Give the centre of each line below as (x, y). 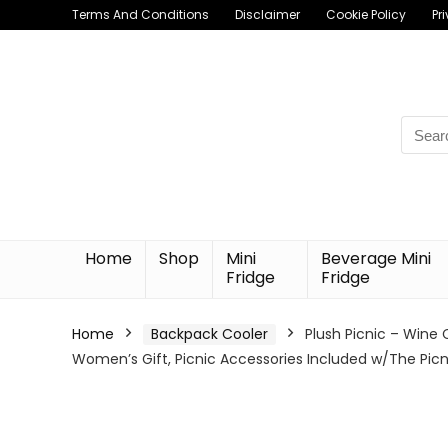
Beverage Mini (376, 258)
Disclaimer (267, 14)
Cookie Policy (366, 14)
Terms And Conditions (140, 14)
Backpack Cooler (209, 334)
